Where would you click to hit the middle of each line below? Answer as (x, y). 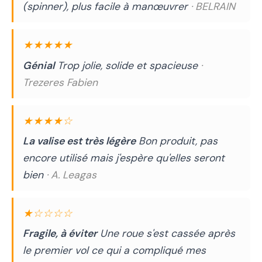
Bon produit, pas (177, 141)
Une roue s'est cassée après (166, 234)
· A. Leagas (71, 175)
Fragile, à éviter (60, 234)
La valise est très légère (79, 141)
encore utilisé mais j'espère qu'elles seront (124, 158)
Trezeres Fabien (60, 82)
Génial (39, 65)
